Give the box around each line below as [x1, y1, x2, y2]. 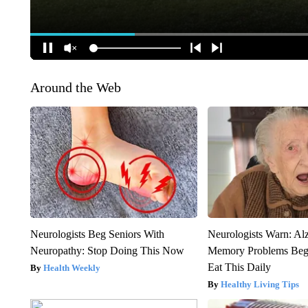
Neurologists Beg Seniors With [30, 228, 164, 241]
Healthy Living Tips [221, 279, 300, 290]
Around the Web [30, 80, 121, 96]
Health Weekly [43, 263, 100, 274]
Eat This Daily [208, 261, 272, 274]
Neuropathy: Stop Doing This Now [30, 245, 184, 257]
